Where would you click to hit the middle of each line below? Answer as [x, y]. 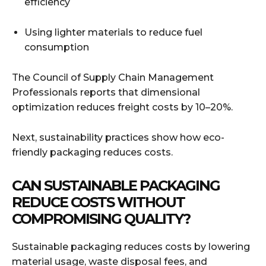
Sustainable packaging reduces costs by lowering [131, 246]
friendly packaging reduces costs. [92, 152]
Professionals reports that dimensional [106, 92]
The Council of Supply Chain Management [113, 77]
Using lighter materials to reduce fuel [113, 32]
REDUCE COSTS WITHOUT [98, 202]
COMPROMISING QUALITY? [101, 218]
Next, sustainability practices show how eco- [118, 137]
